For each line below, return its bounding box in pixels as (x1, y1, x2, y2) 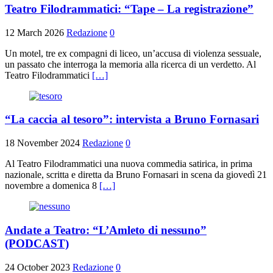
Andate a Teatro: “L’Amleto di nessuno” (5, 223, 207, 236)
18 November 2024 (5, 138, 80, 149)
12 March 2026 (5, 27, 64, 38)
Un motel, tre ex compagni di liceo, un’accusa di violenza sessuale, (5, 48, 261, 58)
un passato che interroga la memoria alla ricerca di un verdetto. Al (5, 58, 256, 69)
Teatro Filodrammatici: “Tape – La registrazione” (5, 2, 253, 16)
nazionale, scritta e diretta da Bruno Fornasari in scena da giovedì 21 (5, 169, 267, 180)
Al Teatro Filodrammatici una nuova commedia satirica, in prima (5, 158, 252, 169)
